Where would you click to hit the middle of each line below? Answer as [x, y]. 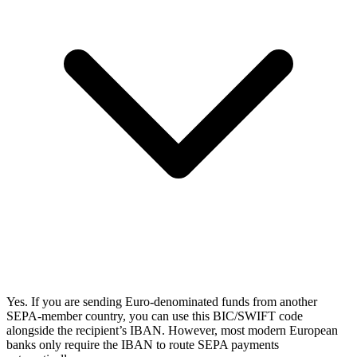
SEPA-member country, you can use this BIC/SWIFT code [155, 316]
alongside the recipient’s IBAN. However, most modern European [172, 331]
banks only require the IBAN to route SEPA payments [143, 345]
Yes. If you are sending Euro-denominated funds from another [162, 302]
